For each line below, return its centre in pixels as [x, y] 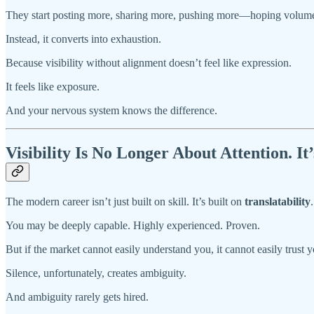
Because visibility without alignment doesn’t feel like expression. [149, 62]
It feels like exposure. [53, 86]
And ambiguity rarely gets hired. [77, 296]
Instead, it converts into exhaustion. [83, 39]
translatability [278, 201]
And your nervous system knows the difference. [111, 110]
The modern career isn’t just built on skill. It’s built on [125, 201]
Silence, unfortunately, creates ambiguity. [96, 273]
